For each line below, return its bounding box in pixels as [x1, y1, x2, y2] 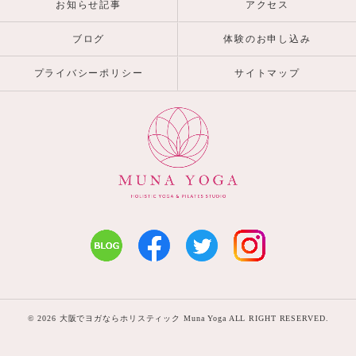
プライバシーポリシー [33, 68, 144, 79]
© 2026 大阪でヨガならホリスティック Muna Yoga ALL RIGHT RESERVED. [27, 314, 329, 323]
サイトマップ [234, 68, 300, 79]
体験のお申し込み [223, 33, 311, 44]
